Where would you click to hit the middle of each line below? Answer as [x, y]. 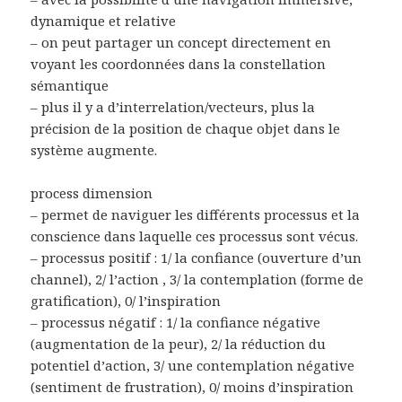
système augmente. [94, 149]
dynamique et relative [104, 20]
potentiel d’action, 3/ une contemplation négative [193, 365]
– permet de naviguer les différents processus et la [196, 214]
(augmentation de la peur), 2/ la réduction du [179, 343]
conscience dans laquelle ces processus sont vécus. [195, 236]
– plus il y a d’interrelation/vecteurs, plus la [173, 106]
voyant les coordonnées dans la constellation [179, 63]
